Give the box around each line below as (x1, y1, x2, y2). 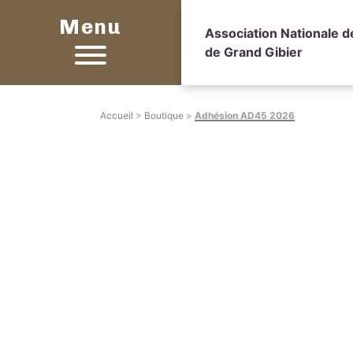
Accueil (100, 110, 133, 121)
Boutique (144, 110, 184, 121)
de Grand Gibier (205, 44, 303, 60)
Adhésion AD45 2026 (195, 110, 295, 121)
